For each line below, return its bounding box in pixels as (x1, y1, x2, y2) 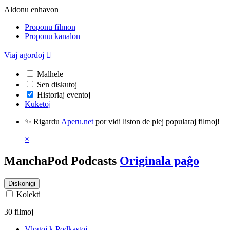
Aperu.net (61, 117, 93, 126)
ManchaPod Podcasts (4, 154, 117, 167)
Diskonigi (8, 179, 35, 187)
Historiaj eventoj (37, 90, 90, 99)
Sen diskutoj (37, 80, 77, 89)
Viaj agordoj (4, 51, 44, 60)
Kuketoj (25, 100, 51, 108)
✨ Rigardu (25, 117, 61, 126)
